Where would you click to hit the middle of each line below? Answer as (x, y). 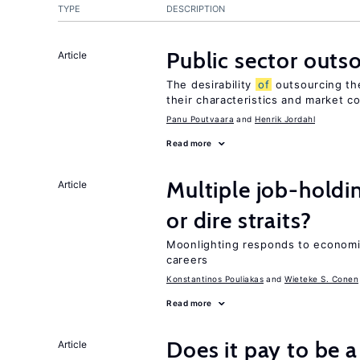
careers (187, 260)
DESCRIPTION (196, 9)
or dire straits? (239, 220)
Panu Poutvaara (200, 119)
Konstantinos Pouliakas (215, 279)
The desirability (211, 84)
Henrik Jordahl (285, 119)
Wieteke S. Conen (321, 279)
